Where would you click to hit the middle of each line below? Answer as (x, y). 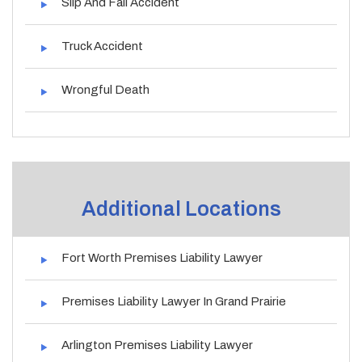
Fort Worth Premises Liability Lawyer (162, 257)
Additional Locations (181, 208)
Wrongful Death (105, 89)
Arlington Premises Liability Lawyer (157, 345)
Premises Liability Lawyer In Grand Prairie (174, 301)
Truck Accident (102, 46)
